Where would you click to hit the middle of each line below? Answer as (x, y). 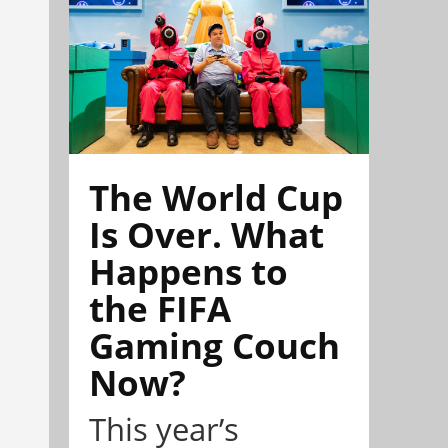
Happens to (188, 271)
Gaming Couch (214, 345)
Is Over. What (206, 234)
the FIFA (160, 308)
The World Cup (216, 197)
